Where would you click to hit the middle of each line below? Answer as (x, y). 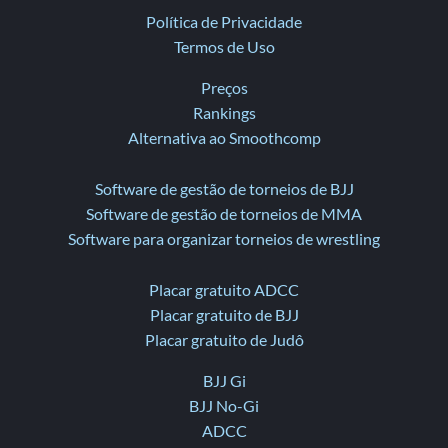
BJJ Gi (224, 381)
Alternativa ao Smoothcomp (224, 138)
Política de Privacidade (224, 22)
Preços (224, 88)
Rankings (224, 113)
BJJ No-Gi (224, 406)
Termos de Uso (224, 47)
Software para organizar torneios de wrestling (224, 239)
